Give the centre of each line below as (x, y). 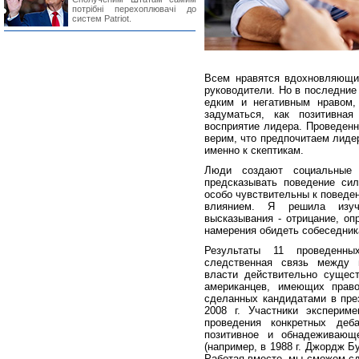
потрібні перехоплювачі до (134, 9)
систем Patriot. (102, 18)
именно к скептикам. (254, 150)
